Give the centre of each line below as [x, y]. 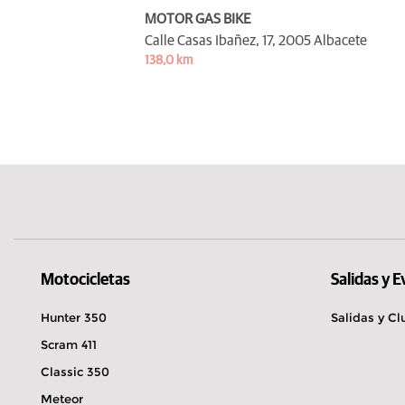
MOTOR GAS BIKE [198, 19]
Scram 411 [69, 344]
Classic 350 [75, 371]
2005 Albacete [323, 40]
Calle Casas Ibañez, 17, [210, 40]
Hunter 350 [74, 317]
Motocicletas [85, 280]
